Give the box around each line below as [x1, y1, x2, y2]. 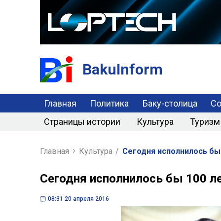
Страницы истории [43, 116, 120, 127]
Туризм [189, 116, 220, 127]
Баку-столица [142, 98, 197, 109]
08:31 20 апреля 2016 [47, 195, 109, 202]
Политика [90, 98, 129, 109]
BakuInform [82, 60, 163, 78]
